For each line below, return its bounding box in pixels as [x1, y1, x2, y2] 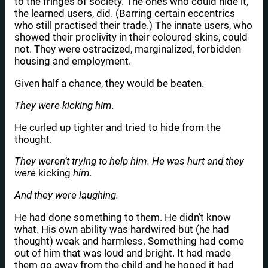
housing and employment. [14, 55, 131, 68]
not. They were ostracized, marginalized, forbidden [14, 43, 241, 56]
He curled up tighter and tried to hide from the [14, 121, 221, 133]
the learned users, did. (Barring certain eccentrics [14, 7, 235, 20]
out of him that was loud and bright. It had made [14, 247, 231, 259]
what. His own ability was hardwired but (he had [14, 223, 229, 235]
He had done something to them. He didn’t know [14, 211, 231, 223]
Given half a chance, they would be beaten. [14, 77, 204, 90]
